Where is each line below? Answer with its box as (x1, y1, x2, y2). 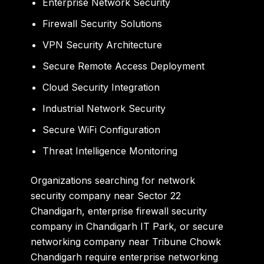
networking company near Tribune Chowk (31, 235, 222, 247)
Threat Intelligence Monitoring (42, 144, 178, 157)
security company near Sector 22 (31, 189, 181, 202)
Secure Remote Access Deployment (42, 60, 205, 72)
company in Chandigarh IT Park (31, 220, 174, 232)
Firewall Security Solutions (42, 17, 163, 29)
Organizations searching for (31, 174, 159, 186)
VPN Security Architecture (42, 38, 163, 51)
